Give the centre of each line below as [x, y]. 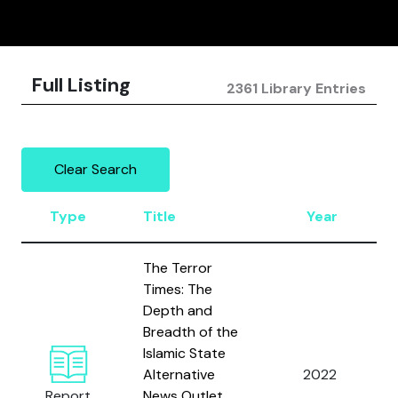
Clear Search [96, 169]
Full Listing [81, 85]
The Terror [178, 268]
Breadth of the [191, 332]
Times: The [178, 289]
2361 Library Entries [296, 88]
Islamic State [184, 353]
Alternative [179, 374]
